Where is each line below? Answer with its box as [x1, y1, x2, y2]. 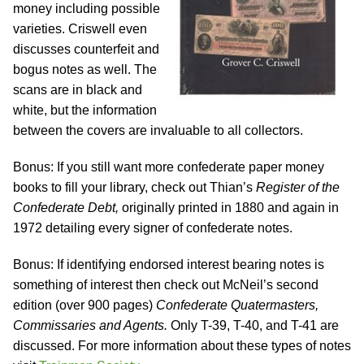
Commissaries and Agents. [13, 318, 167, 333]
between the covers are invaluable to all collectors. [13, 123, 303, 138]
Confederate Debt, [13, 201, 119, 215]
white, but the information [13, 103, 157, 118]
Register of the [256, 180, 340, 195]
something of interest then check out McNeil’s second [13, 278, 318, 292]
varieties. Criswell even [13, 22, 147, 37]
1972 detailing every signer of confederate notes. [13, 221, 292, 236]
